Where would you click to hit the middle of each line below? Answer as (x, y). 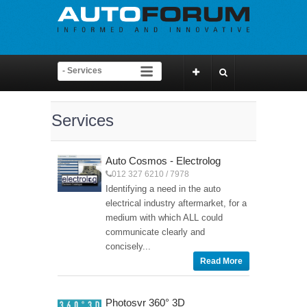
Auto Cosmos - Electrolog (163, 161)
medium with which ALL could (164, 218)
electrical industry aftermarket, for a (176, 204)
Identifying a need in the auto (163, 189)
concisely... (128, 247)
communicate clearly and (155, 232)
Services (83, 121)
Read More (221, 261)
